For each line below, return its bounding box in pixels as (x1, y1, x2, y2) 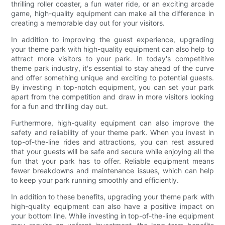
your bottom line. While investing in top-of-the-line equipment (11, 211, 214, 220)
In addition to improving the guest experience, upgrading (11, 35, 214, 44)
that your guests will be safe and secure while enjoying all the (11, 147, 214, 156)
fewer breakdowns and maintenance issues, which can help (11, 166, 214, 175)
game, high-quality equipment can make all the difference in (11, 9, 214, 18)
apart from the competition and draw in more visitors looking (11, 92, 214, 101)
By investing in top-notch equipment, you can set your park (11, 82, 214, 91)
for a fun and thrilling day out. (11, 101, 108, 110)
